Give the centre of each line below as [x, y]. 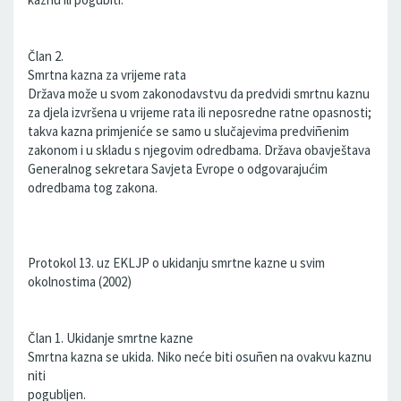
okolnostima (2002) [80, 282]
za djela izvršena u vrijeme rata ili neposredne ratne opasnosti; [200, 112]
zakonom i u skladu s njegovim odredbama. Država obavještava [199, 150]
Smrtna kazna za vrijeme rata [107, 75]
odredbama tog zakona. [93, 188]
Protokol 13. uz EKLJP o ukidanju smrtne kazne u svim [176, 263]
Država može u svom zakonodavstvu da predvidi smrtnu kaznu [199, 94]
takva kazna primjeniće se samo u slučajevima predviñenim [188, 131]
